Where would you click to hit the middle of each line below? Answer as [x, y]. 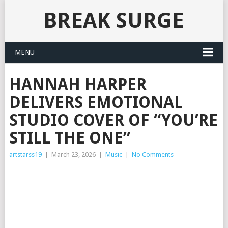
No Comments [152, 154]
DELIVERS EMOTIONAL [96, 102]
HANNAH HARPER [78, 84]
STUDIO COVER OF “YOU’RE [113, 120]
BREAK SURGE [114, 21]
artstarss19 [25, 154]
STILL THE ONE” [69, 138]
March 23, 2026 [73, 154]
